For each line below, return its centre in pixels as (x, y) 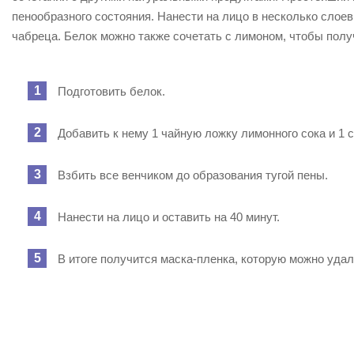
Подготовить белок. (111, 91)
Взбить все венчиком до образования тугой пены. (193, 175)
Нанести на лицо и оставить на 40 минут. (169, 217)
